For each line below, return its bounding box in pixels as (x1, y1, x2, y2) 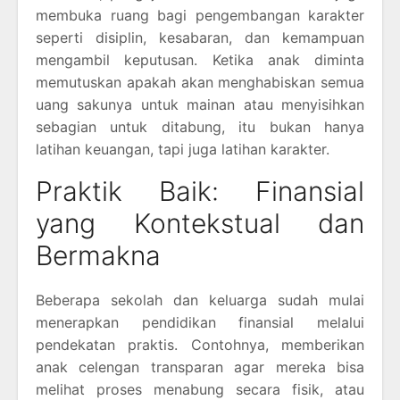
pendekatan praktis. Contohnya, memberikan (36, 335, 364, 354)
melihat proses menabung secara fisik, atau (36, 379, 364, 398)
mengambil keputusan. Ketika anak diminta (36, 50, 364, 69)
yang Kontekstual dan (36, 206, 364, 239)
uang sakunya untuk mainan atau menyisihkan (36, 95, 364, 113)
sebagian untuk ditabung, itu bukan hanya (36, 117, 364, 136)
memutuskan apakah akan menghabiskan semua (36, 72, 364, 91)
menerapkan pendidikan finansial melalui (36, 312, 364, 331)
